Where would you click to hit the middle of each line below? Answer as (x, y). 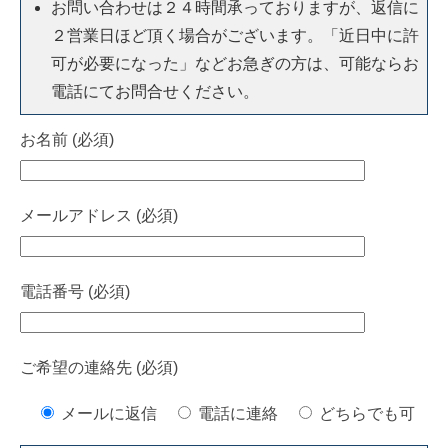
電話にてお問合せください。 (155, 92)
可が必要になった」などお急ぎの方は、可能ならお (235, 64)
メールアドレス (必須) (99, 216)
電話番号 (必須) (75, 292)
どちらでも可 (367, 414)
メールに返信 (109, 414)
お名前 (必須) (67, 140)
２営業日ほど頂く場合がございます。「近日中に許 (235, 36)
